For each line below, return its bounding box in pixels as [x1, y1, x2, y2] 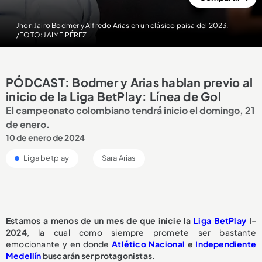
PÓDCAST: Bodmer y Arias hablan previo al [6, 74, 253, 89]
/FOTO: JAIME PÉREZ [16, 30, 87, 39]
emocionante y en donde [6, 238, 112, 249]
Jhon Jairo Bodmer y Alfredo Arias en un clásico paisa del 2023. [16, 21, 229, 30]
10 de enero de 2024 [6, 132, 85, 143]
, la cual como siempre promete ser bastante [26, 226, 256, 237]
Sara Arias [101, 153, 136, 163]
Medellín [6, 250, 42, 261]
